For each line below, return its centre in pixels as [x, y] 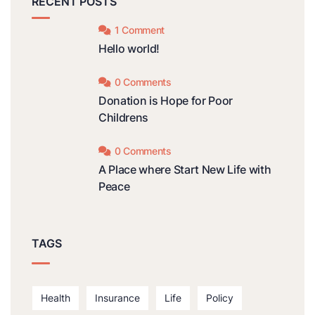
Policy [220, 298]
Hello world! [129, 49]
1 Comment [140, 30]
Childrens [124, 118]
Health [56, 298]
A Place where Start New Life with [185, 170]
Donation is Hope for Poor [166, 101]
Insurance [117, 298]
